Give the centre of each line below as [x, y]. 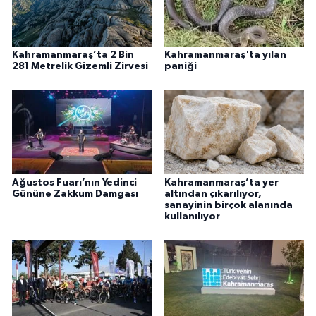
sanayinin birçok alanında [228, 205]
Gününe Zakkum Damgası [75, 194]
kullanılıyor [192, 216]
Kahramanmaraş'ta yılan [225, 55]
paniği [180, 66]
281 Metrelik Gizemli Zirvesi [80, 66]
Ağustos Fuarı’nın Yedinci [74, 182]
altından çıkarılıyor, [213, 194]
